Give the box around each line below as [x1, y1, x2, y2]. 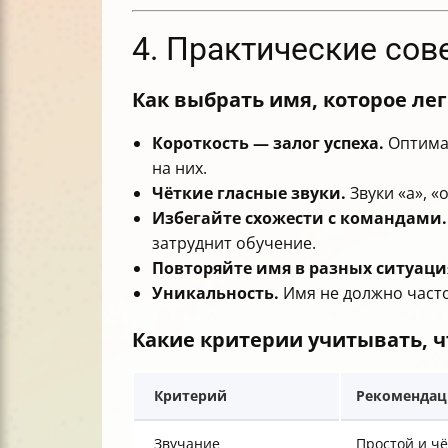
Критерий [154, 385, 227, 405]
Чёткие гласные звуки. [152, 182, 346, 205]
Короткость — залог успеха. [152, 132, 384, 155]
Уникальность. [152, 282, 279, 305]
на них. [152, 157, 207, 180]
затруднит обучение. [152, 232, 316, 255]
